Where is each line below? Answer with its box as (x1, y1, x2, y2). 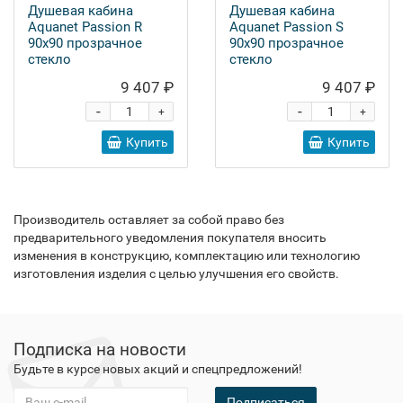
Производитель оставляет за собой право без (13, 212, 284, 227)
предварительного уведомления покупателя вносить (13, 230, 327, 245)
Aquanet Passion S (229, 19, 344, 35)
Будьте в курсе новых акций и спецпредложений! (13, 362, 302, 376)
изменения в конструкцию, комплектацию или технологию (13, 248, 360, 263)
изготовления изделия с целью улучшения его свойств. (13, 266, 339, 281)
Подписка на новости (13, 339, 186, 360)
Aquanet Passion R (28, 19, 142, 35)
